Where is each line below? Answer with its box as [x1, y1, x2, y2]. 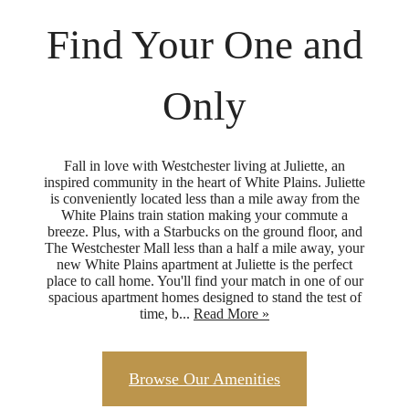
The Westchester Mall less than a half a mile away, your [45, 239, 364, 256]
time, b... [140, 305, 190, 321]
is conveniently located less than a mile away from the [49, 190, 360, 206]
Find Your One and [46, 22, 363, 68]
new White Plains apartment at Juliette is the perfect [57, 256, 352, 272]
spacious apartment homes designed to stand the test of [47, 288, 362, 305]
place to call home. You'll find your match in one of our [46, 272, 363, 288]
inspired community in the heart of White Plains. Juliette [44, 173, 365, 190]
